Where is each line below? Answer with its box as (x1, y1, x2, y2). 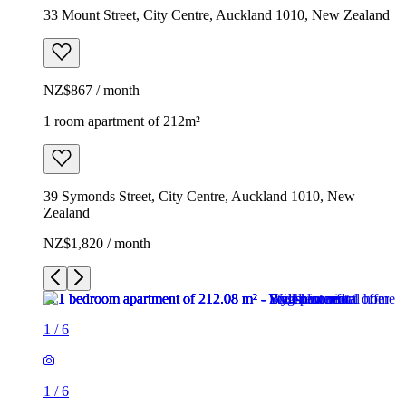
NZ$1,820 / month (43, 235, 150, 251)
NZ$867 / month (43, 82, 140, 98)
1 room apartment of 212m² (43, 112, 200, 129)
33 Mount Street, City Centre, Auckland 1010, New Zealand (43, 6, 390, 23)
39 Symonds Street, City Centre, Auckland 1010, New (43, 188, 355, 204)
